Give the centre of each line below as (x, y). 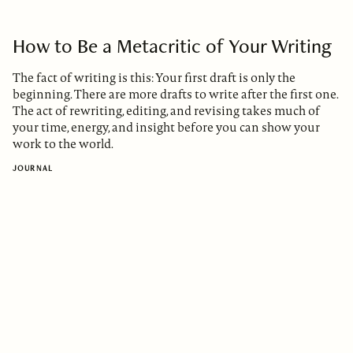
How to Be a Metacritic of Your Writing (172, 46)
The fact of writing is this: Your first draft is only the (154, 77)
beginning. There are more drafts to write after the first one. (175, 94)
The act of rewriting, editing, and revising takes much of (166, 110)
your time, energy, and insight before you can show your (166, 127)
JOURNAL (33, 169)
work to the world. (63, 143)
